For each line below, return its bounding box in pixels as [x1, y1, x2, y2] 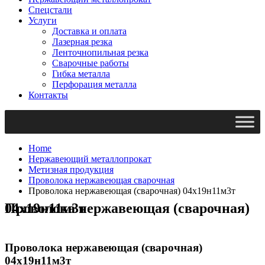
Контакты [28, 89, 68, 100]
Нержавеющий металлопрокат [28, 153, 151, 164]
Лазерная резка [52, 36, 112, 47]
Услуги [28, 15, 57, 25]
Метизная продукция [28, 164, 114, 174]
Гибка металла [52, 68, 110, 79]
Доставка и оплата [52, 25, 127, 36]
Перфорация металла [52, 79, 137, 89]
